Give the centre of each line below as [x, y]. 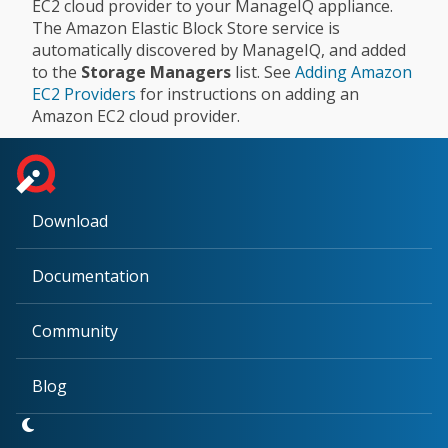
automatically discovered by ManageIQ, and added [219, 49]
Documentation [90, 276]
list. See [263, 71]
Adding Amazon [353, 71]
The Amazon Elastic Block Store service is [186, 27]
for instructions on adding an [247, 93]
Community [75, 331]
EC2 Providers [84, 93]
